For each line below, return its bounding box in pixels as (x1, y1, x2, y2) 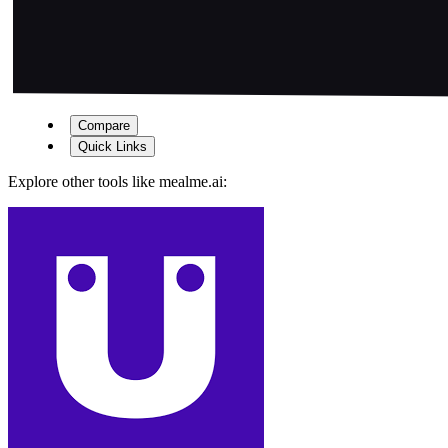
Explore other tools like (8, 173, 159, 191)
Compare (78, 118, 130, 134)
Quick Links (78, 139, 147, 155)
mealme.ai (159, 173, 223, 191)
